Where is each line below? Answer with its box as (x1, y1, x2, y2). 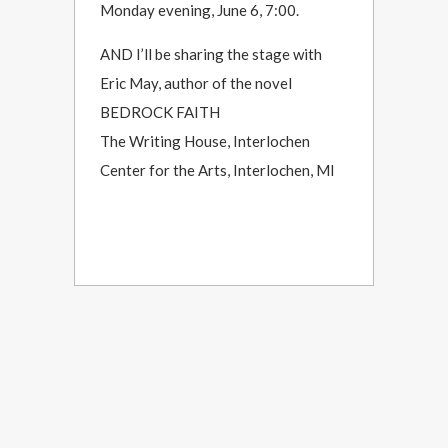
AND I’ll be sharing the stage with (100, 45, 322, 63)
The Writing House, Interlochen (100, 132, 310, 150)
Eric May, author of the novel (100, 74, 292, 92)
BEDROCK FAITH (100, 103, 220, 121)
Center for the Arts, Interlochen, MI (100, 161, 335, 179)
